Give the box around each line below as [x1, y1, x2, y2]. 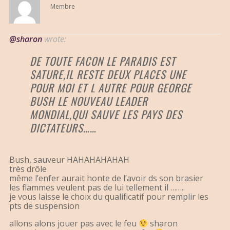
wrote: [42, 33, 66, 45]
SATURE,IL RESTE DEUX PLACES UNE [30, 66, 186, 83]
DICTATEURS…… [30, 120, 97, 136]
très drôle [9, 163, 47, 175]
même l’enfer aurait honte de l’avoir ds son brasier [9, 172, 203, 184]
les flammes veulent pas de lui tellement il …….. [9, 182, 185, 194]
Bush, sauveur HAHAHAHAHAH [9, 154, 129, 166]
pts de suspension [9, 200, 80, 212]
